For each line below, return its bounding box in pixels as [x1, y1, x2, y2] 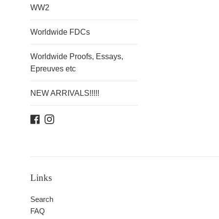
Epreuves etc [30, 65, 76, 73]
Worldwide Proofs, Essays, [30, 52, 123, 61]
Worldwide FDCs [30, 28, 90, 36]
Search [30, 195, 53, 203]
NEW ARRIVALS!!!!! [30, 89, 99, 97]
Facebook [40, 114, 71, 122]
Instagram [54, 114, 86, 122]
